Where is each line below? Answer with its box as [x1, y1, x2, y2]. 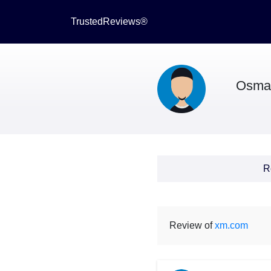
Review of [169, 220, 215, 230]
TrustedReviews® [71, 16, 148, 27]
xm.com [214, 220, 248, 230]
